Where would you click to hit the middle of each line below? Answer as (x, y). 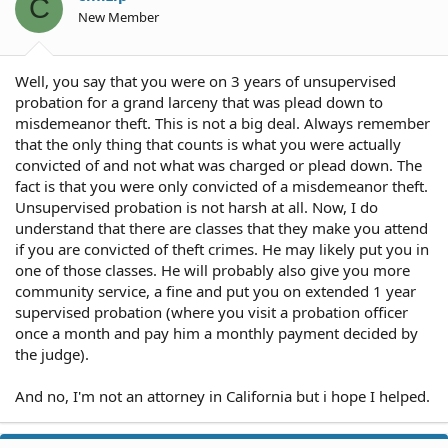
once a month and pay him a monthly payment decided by (216, 333)
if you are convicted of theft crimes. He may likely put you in (222, 249)
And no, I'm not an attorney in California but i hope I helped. (222, 396)
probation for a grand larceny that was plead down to (199, 102)
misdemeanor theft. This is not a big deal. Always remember (222, 123)
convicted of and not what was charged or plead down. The (218, 165)
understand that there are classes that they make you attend (221, 228)
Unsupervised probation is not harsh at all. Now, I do (196, 207)
